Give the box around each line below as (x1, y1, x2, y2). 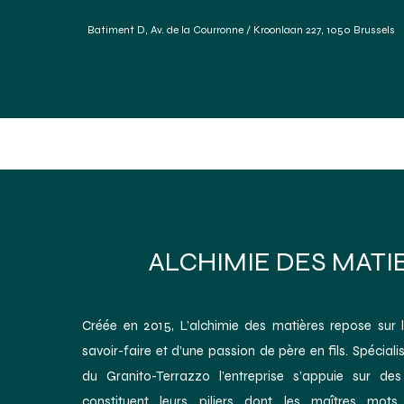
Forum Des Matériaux (183, 133, 335, 153)
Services (96, 133, 155, 153)
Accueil (15, 133, 68, 153)
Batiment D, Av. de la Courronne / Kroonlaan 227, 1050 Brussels (87, 23, 395, 36)
